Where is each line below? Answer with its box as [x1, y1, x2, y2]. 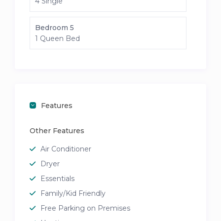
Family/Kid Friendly [40, 189, 106, 198]
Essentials [40, 174, 75, 184]
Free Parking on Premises [40, 204, 131, 213]
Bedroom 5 [35, 23, 74, 33]
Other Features [30, 126, 85, 136]
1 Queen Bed [35, 34, 80, 43]
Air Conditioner [40, 145, 92, 154]
